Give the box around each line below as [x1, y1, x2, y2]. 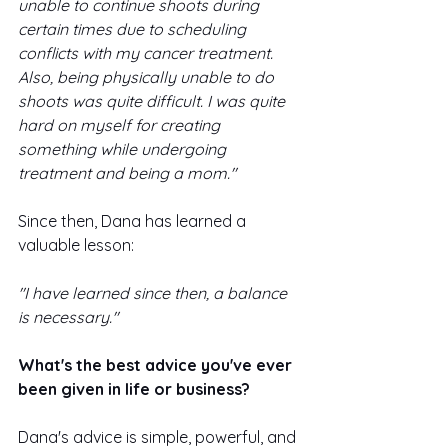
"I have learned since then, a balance [18, 282, 291, 303]
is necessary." [18, 306, 118, 327]
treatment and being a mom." [18, 162, 236, 183]
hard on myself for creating [18, 114, 224, 135]
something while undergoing [18, 138, 230, 159]
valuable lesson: [18, 234, 138, 255]
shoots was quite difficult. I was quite [18, 90, 289, 111]
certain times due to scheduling [18, 18, 250, 39]
